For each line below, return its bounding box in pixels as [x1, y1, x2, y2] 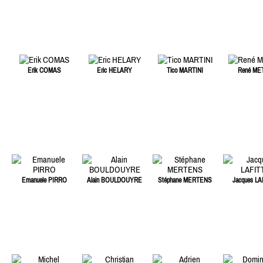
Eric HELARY [97, 66, 132, 75]
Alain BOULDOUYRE [87, 176, 142, 185]
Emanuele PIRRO [21, 176, 67, 185]
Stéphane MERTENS [158, 176, 212, 185]
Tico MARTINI [167, 66, 203, 75]
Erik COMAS [27, 66, 61, 75]
